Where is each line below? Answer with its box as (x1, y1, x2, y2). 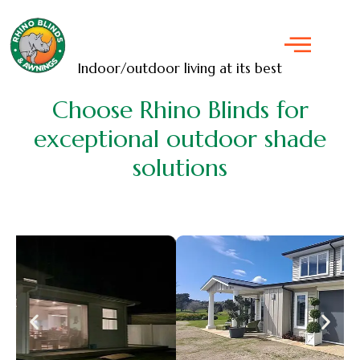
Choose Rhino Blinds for (51, 95, 309, 125)
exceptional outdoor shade (34, 124, 326, 153)
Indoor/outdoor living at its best (78, 59, 282, 77)
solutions (133, 153, 227, 182)
